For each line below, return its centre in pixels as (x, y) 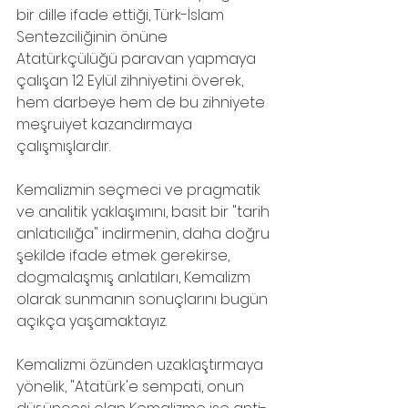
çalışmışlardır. (63, 146)
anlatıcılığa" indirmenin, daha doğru (145, 234)
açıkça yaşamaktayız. (92, 321)
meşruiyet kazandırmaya (106, 124)
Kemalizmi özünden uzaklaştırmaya (142, 365)
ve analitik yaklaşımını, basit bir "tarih (145, 212)
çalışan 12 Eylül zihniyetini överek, (132, 81)
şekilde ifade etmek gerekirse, (125, 255)
